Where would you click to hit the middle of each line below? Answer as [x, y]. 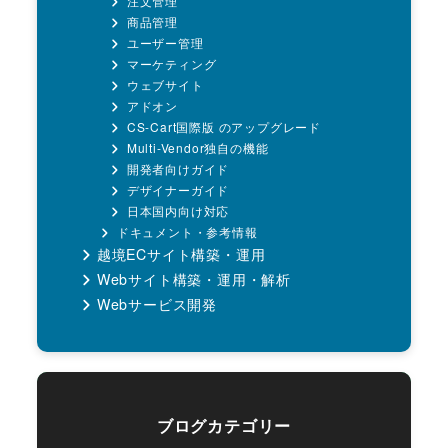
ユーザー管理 [165, 43]
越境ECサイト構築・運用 [181, 254]
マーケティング [171, 64]
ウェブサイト [165, 85]
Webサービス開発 [156, 304]
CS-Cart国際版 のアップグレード [223, 127]
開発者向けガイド [178, 169]
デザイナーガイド [178, 190]
